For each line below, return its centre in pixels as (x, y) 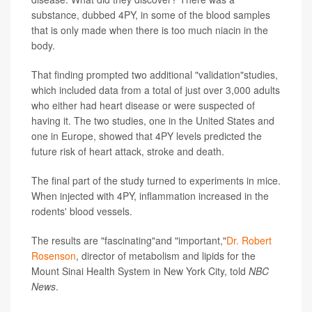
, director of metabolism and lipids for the (166, 256)
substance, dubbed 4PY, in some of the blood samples (151, 15)
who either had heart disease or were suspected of (143, 106)
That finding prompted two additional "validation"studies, (155, 75)
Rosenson (54, 256)
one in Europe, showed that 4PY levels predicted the (147, 136)
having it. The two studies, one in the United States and (153, 121)
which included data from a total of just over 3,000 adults (156, 90)
